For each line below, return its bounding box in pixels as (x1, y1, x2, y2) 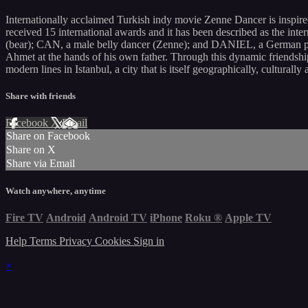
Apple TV (225, 212, 272, 224)
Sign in (133, 235, 164, 247)
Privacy (59, 235, 95, 247)
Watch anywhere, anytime (5, 186, 106, 197)
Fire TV (5, 212, 43, 224)
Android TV (89, 212, 147, 224)
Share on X (6, 143, 56, 155)
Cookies (95, 235, 133, 247)
